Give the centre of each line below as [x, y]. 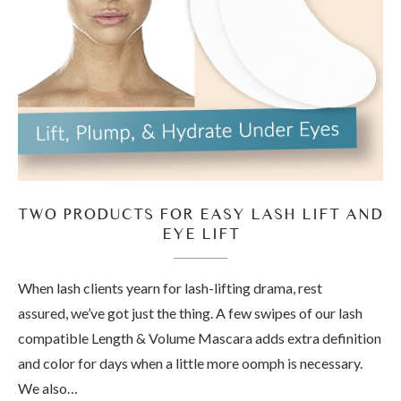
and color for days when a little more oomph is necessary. [190, 363]
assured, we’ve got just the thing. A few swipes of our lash [190, 313]
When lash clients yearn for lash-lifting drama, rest [170, 288]
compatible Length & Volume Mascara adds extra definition [200, 338]
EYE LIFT [200, 234]
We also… [48, 388]
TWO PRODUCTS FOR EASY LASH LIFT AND [200, 214]
